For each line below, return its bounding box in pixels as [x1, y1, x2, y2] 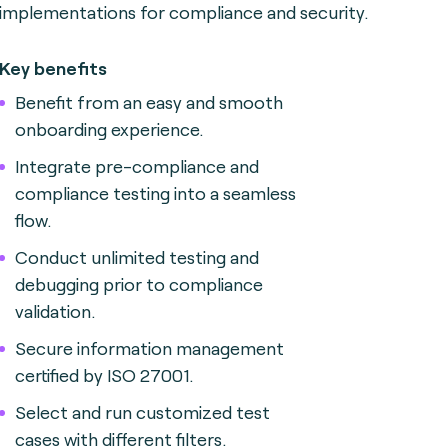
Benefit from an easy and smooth [15, 91, 283, 113]
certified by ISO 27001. [15, 364, 193, 386]
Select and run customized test [15, 401, 270, 423]
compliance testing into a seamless [15, 182, 296, 204]
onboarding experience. [15, 118, 203, 140]
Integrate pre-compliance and [15, 155, 259, 177]
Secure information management [15, 337, 284, 359]
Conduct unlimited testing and [15, 246, 259, 268]
